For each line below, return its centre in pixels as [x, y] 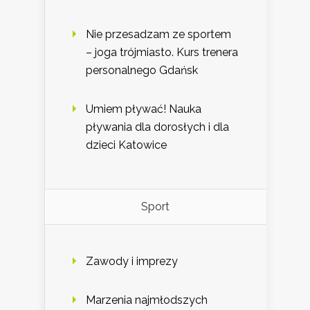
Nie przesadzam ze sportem [158, 35]
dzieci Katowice [126, 145]
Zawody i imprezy [132, 262]
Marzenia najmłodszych [147, 300]
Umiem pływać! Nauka [144, 109]
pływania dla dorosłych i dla [157, 127]
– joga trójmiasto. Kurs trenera [162, 53]
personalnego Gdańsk [142, 71]
